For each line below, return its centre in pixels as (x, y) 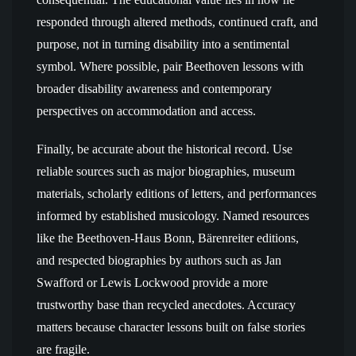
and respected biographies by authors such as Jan (159, 260)
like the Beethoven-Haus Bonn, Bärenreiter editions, (168, 238)
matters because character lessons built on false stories (171, 327)
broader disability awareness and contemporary (154, 89)
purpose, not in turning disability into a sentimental (163, 44)
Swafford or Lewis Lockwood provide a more (152, 282)
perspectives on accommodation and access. (146, 111)
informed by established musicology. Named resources (173, 216)
